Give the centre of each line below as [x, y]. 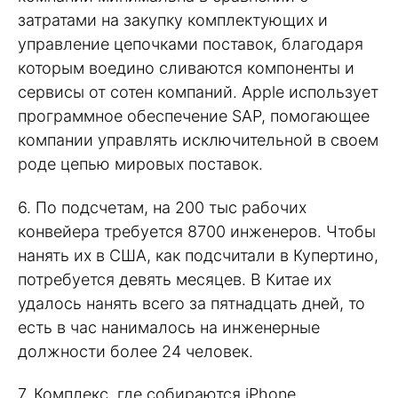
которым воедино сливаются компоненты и [186, 68]
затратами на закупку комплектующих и [173, 20]
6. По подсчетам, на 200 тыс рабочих [162, 207]
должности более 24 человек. [135, 351]
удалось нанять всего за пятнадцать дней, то [191, 303]
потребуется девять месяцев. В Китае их [175, 279]
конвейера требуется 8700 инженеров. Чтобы [197, 231]
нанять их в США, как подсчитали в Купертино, [198, 255]
